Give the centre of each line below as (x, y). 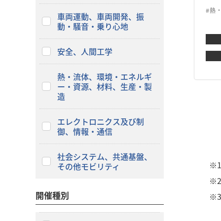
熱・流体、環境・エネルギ (104, 76)
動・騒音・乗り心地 (92, 26)
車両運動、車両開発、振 (100, 16)
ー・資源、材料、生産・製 (104, 86)
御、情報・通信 (92, 131)
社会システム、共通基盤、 (104, 156)
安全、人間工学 (85, 51)
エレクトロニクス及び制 (100, 121)
